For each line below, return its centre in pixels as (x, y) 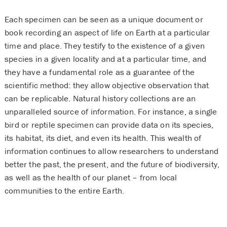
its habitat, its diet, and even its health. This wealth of (103, 138)
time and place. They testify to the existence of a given (105, 46)
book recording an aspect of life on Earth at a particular (107, 33)
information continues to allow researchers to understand (111, 151)
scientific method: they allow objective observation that (107, 85)
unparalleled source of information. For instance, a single (111, 112)
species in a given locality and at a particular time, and (105, 59)
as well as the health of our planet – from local (91, 178)
